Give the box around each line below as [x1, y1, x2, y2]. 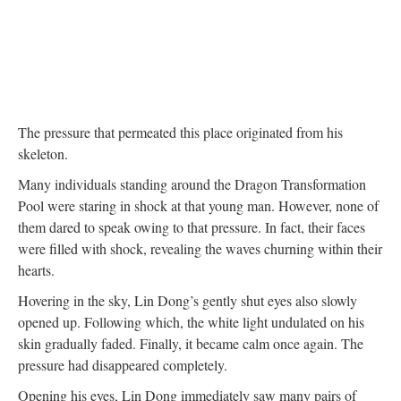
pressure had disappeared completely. [18, 355, 227, 374]
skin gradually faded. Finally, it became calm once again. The [18, 334, 363, 353]
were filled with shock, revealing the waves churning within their [18, 239, 382, 258]
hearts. [18, 260, 55, 279]
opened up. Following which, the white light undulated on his [18, 312, 364, 331]
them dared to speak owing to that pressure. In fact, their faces [18, 218, 365, 236]
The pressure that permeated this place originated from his [18, 123, 343, 141]
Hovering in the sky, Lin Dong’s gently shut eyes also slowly [18, 291, 357, 310]
